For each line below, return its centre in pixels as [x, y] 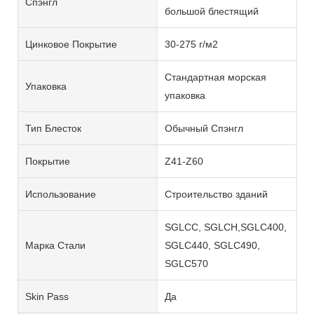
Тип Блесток [53, 128]
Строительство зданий [216, 194]
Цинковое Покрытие [71, 44]
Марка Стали [55, 245]
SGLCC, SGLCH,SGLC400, [225, 227]
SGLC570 [186, 263]
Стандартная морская [215, 77]
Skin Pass [47, 296]
